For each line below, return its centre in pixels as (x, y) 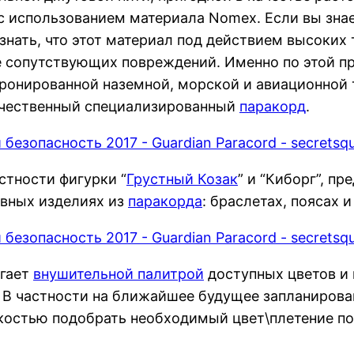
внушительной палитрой (119, 273)
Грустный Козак (182, 179)
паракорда (165, 201)
